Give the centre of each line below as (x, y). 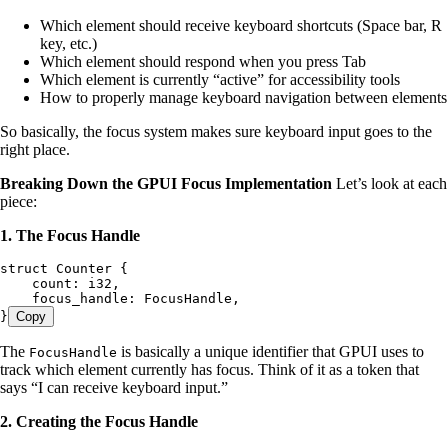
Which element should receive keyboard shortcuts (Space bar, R (241, 26)
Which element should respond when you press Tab (203, 62)
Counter (80, 269)
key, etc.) (68, 44)
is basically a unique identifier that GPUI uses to (270, 352)
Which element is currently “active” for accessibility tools (220, 80)
